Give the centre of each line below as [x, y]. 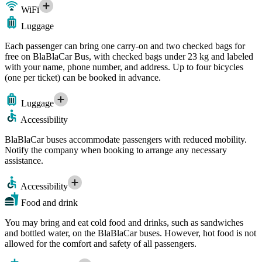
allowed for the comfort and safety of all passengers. [101, 243]
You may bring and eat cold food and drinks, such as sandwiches [124, 222]
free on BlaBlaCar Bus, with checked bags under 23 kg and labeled [129, 56]
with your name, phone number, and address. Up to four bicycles [124, 67]
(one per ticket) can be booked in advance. [83, 77]
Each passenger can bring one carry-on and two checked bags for [125, 46]
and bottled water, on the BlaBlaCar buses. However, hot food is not [130, 233]
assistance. [24, 160]
